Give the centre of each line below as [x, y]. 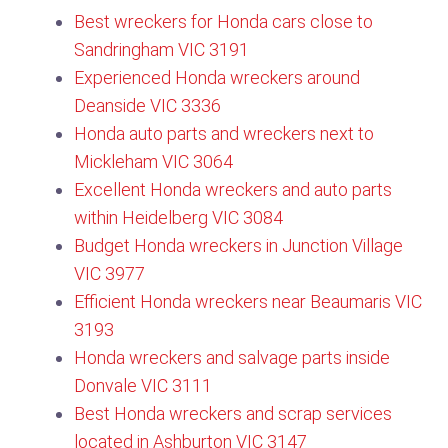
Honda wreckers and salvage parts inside [232, 357]
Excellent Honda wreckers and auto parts [233, 189]
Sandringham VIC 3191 [161, 49]
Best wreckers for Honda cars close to [223, 21]
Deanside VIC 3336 [147, 105]
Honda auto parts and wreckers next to [224, 133]
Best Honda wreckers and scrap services [233, 413]
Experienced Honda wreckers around [217, 77]
